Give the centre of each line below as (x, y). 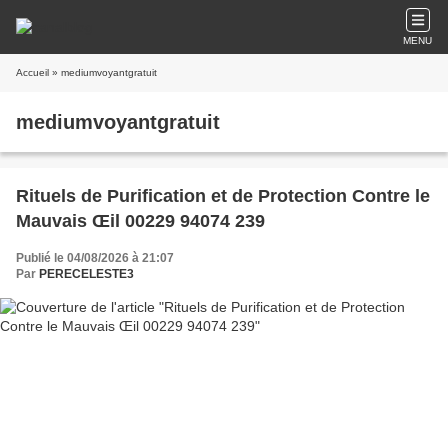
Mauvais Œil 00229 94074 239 (140, 221)
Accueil (32, 72)
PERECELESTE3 (86, 274)
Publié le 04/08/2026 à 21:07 (95, 258)
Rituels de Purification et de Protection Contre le (223, 196)
